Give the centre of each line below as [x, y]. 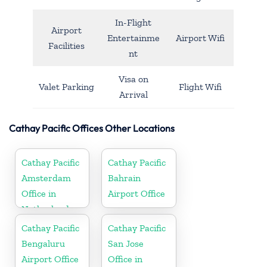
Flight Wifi [200, 86]
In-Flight [133, 22]
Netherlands [47, 209]
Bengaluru [43, 243]
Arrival [133, 94]
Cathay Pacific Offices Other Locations [92, 128]
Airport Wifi [200, 38]
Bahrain [125, 178]
